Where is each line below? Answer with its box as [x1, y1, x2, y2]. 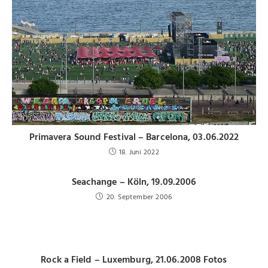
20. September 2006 [106, 191, 172, 203]
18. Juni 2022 [119, 146, 160, 159]
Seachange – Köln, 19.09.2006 [71, 174, 197, 190]
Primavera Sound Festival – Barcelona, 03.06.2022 [29, 129, 239, 145]
